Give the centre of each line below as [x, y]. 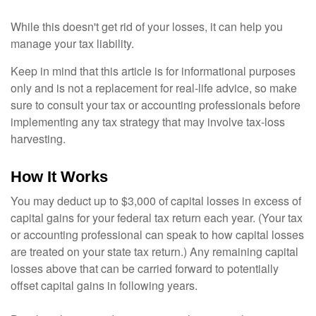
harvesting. [38, 139]
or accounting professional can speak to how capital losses [157, 235]
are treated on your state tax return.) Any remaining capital [154, 251]
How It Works [59, 177]
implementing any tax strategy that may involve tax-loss [148, 122]
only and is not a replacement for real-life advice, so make [154, 88]
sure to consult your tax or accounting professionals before [156, 105]
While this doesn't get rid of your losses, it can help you [147, 26]
